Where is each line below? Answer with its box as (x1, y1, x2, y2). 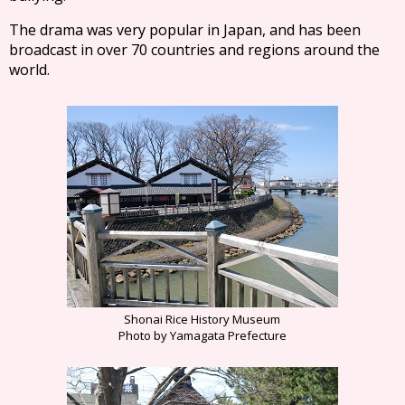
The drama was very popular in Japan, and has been (9, 19, 362, 41)
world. (8, 59, 50, 80)
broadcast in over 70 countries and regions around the (8, 39, 381, 61)
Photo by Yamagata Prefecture (118, 326, 287, 344)
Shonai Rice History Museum (123, 310, 280, 328)
